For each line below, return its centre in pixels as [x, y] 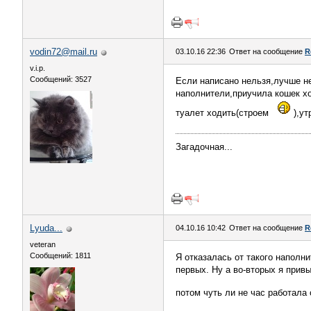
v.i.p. [37, 68]
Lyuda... [46, 228]
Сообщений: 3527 [61, 79]
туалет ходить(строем [224, 113]
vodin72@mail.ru [64, 52]
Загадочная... [204, 147]
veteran [43, 244]
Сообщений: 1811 [60, 255]
